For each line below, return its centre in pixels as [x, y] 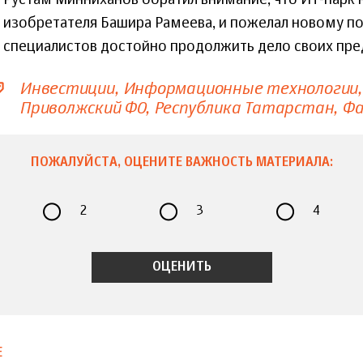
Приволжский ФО [82, 109]
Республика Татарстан [243, 109]
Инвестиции [67, 89]
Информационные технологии [240, 89]
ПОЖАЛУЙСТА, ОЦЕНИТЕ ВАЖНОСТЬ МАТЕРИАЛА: [181, 163]
